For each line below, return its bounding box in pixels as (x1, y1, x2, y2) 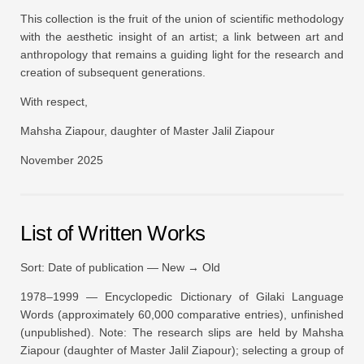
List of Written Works (20, 220, 206, 245)
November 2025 (20, 153, 103, 167)
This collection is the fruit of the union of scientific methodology (20, 11, 344, 25)
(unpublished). (20, 325, 100, 339)
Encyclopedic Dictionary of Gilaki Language (105, 289, 344, 303)
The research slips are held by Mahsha (127, 325, 344, 339)
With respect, (20, 94, 88, 108)
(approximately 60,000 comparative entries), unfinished (54, 307, 344, 321)
